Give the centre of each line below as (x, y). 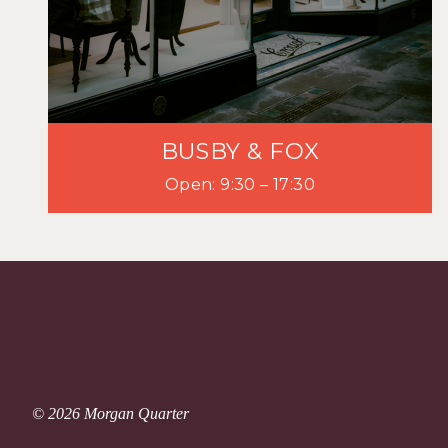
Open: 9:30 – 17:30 (240, 185)
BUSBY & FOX (240, 151)
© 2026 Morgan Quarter (110, 414)
